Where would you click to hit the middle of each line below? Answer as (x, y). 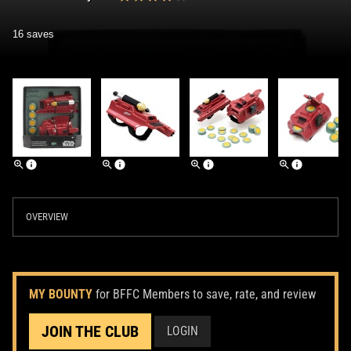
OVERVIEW (47, 216)
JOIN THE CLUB (90, 331)
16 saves (33, 34)
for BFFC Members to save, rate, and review (206, 294)
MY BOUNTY (61, 294)
